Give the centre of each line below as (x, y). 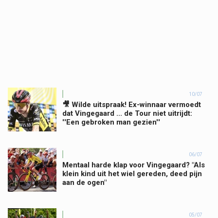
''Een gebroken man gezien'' (111, 122)
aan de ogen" (84, 182)
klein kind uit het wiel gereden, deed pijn (132, 174)
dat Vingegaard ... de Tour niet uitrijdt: (127, 113)
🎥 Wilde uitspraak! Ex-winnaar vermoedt (132, 105)
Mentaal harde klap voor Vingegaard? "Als (134, 165)
